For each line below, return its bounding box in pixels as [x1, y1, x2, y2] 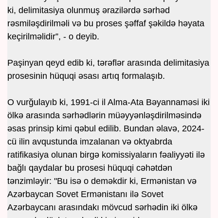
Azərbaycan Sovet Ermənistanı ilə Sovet [7, 189, 163, 200]
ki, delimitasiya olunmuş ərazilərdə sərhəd [7, 5, 170, 16]
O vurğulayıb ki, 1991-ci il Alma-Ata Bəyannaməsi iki [7, 97, 210, 108]
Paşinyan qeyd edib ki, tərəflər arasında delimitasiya [7, 58, 209, 68]
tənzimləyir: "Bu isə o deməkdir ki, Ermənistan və [7, 176, 197, 186]
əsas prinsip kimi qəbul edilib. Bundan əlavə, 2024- [7, 124, 204, 134]
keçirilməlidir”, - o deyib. [7, 32, 99, 42]
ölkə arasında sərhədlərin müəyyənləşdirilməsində [7, 110, 201, 121]
